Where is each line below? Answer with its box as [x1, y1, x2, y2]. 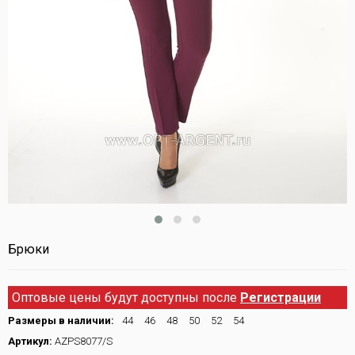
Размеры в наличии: [8, 315, 116, 327]
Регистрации [240, 290, 321, 306]
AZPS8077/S [52, 335, 113, 348]
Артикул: [8, 335, 52, 348]
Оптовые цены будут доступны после [12, 290, 240, 306]
